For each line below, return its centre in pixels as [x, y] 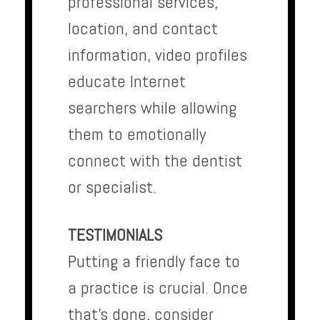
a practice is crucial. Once [158, 288]
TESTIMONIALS [115, 235]
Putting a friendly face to [154, 261]
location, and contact [143, 29]
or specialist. [112, 187]
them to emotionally [137, 134]
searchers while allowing [152, 108]
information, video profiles [157, 55]
